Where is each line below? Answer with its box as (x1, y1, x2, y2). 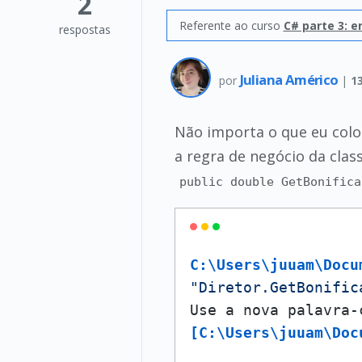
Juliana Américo (239, 69, 341, 89)
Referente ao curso (179, 18, 284, 33)
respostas (58, 22, 111, 37)
